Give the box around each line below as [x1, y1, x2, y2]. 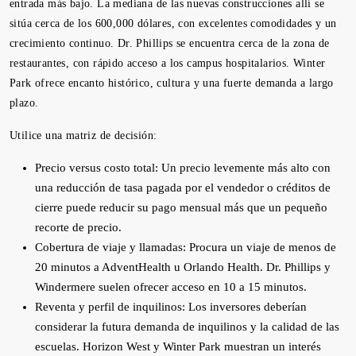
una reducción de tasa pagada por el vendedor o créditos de [35, 181, 331, 194]
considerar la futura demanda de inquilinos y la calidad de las [35, 320, 339, 333]
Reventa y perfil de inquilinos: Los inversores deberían [35, 300, 307, 313]
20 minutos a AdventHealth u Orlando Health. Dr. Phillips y [35, 261, 331, 273]
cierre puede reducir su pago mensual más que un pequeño [35, 201, 327, 214]
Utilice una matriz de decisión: [10, 130, 157, 141]
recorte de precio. [35, 221, 122, 234]
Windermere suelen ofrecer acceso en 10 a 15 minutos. [35, 281, 307, 293]
